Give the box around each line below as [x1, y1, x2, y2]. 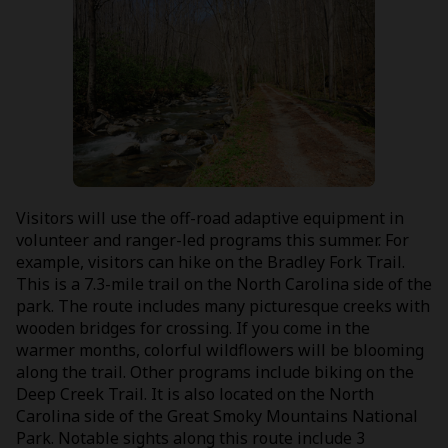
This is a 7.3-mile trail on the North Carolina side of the [16, 272, 432, 295]
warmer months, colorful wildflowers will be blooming [16, 338, 424, 361]
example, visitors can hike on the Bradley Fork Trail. [16, 250, 405, 273]
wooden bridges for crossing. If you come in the [16, 316, 370, 339]
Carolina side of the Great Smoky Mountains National [16, 404, 418, 427]
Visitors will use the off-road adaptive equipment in [16, 206, 404, 229]
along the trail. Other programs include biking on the [16, 360, 414, 383]
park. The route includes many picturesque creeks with [16, 294, 430, 317]
